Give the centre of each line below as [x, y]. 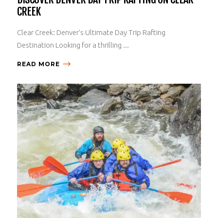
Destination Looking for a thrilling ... [73, 45]
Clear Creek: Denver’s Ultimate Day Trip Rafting [91, 32]
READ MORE [38, 64]
